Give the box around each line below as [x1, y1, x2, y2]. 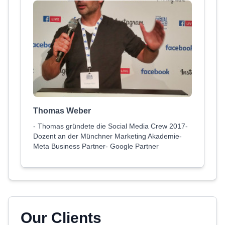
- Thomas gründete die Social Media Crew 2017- [33, 122, 188, 130]
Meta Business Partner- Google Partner [33, 142, 159, 150]
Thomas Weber [33, 106, 91, 115]
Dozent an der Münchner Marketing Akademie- [33, 132, 182, 140]
